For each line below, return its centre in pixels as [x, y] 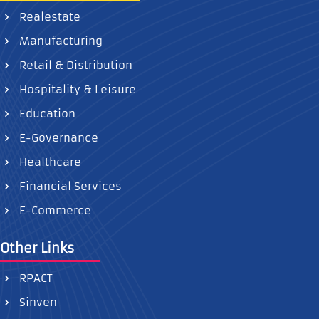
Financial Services [69, 186]
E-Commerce [54, 210]
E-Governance [57, 138]
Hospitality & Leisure [76, 89]
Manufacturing [59, 41]
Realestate [48, 17]
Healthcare [49, 162]
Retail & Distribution [74, 65]
